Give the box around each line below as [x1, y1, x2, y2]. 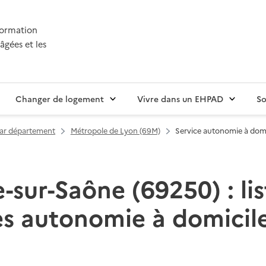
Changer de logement [15, 93, 104, 105]
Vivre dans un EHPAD [137, 93, 223, 105]
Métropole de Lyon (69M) [70, 125, 160, 136]
